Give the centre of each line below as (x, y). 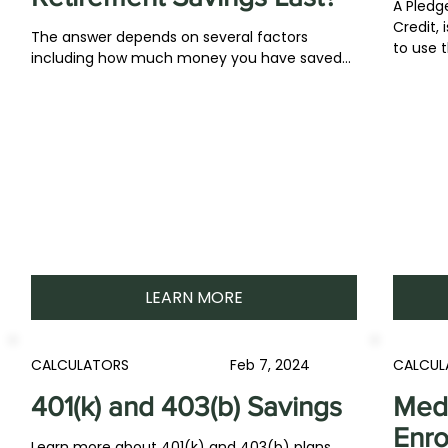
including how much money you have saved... (191, 58)
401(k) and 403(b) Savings (187, 406)
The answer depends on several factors (170, 37)
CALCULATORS (80, 365)
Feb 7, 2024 (270, 365)
